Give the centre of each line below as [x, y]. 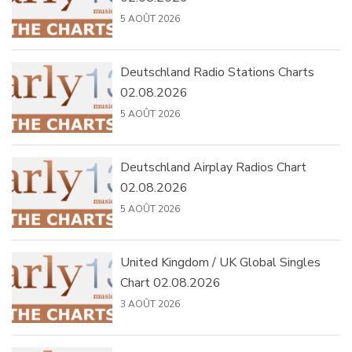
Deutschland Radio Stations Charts [217, 73]
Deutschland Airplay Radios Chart [213, 168]
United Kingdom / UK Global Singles [220, 263]
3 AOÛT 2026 [150, 304]
